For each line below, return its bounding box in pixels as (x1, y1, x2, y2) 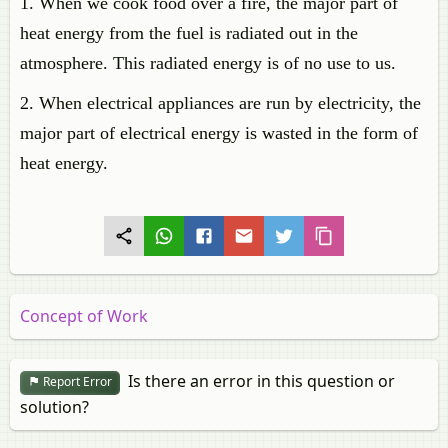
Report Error (40, 373, 112, 391)
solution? (20, 395, 89, 418)
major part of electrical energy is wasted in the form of (20, 123, 418, 143)
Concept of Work (20, 305, 148, 327)
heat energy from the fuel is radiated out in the (20, 23, 358, 43)
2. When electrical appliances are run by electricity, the (20, 93, 421, 113)
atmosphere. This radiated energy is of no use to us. (20, 53, 396, 73)
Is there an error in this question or (120, 370, 395, 392)
